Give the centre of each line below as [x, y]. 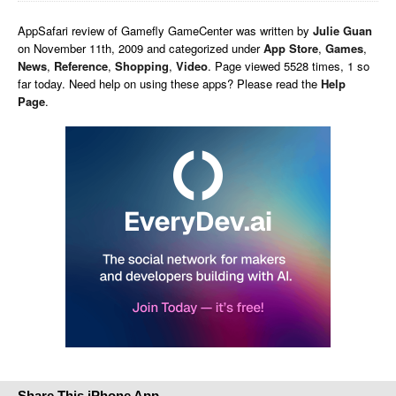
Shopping [142, 66]
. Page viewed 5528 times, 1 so [289, 66]
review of [96, 30]
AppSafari [45, 30]
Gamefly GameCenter [177, 30]
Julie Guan [343, 30]
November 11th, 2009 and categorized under [148, 48]
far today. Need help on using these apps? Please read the [169, 84]
